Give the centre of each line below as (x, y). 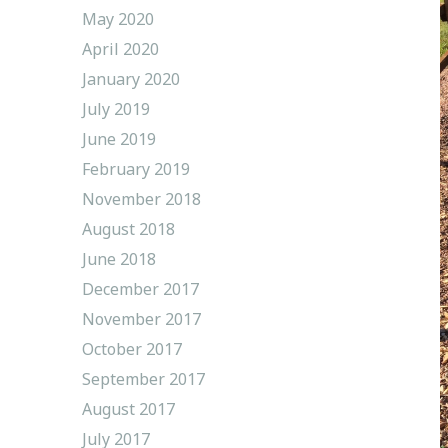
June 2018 (119, 258)
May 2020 (118, 18)
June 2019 (119, 138)
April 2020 (120, 48)
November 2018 (141, 198)
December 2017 (140, 288)
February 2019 (136, 168)
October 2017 (132, 348)
